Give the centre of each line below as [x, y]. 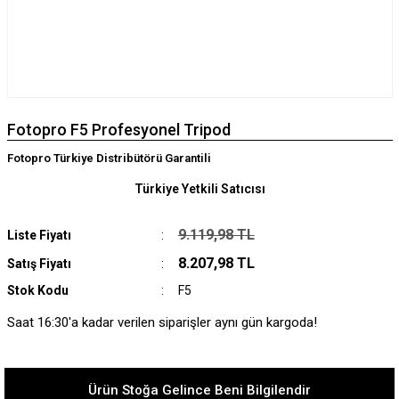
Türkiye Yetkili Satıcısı [199, 189]
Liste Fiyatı [39, 235]
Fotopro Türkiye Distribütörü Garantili [109, 158]
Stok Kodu [37, 290]
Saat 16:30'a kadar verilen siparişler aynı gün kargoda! [162, 322]
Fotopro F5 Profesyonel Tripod [118, 130]
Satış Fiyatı [39, 264]
